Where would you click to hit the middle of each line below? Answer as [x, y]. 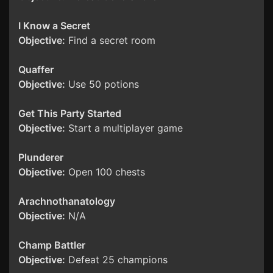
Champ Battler [52, 245]
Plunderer [41, 158]
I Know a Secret [54, 26]
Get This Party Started [70, 114]
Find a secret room [110, 41]
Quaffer [36, 70]
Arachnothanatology [67, 201]
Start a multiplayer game [124, 128]
